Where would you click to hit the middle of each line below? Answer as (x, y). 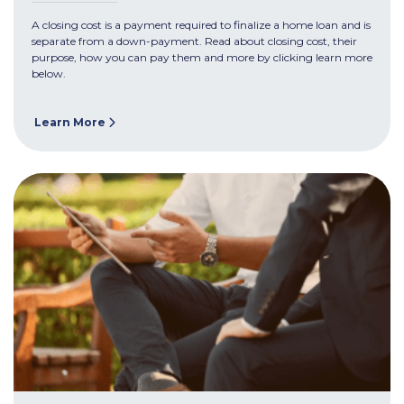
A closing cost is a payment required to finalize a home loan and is (201, 25)
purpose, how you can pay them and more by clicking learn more (202, 58)
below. (49, 74)
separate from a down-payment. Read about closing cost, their (194, 41)
